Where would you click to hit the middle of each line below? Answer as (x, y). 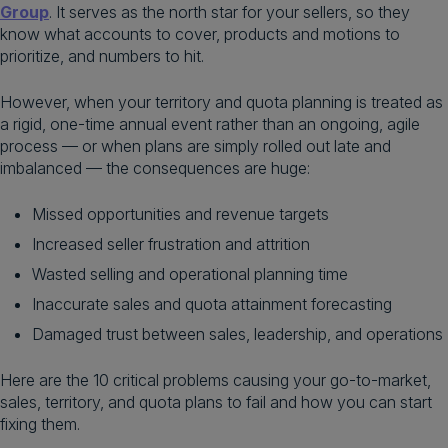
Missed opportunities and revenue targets (180, 214)
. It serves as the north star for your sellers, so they (229, 12)
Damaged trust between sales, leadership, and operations (237, 334)
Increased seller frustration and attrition (171, 244)
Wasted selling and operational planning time (190, 274)
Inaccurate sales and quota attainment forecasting (212, 304)
